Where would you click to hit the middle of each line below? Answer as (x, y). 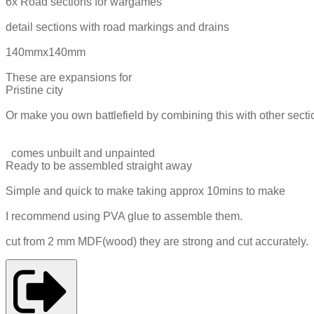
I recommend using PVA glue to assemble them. (124, 216)
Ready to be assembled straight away (99, 165)
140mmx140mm (46, 52)
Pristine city (34, 90)
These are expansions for (69, 77)
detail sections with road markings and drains (117, 27)
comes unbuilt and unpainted (80, 153)
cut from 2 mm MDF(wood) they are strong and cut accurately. (157, 241)
